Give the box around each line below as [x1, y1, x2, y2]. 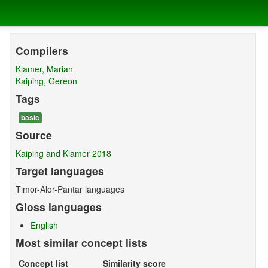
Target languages [15, 163, 104, 179]
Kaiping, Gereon [15, 75, 77, 87]
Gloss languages [15, 199, 102, 215]
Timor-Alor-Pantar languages [15, 183, 124, 196]
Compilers [15, 43, 68, 59]
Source [15, 127, 52, 143]
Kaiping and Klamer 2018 [15, 147, 111, 160]
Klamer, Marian [15, 63, 73, 75]
